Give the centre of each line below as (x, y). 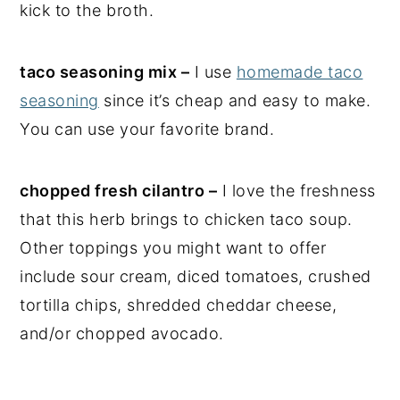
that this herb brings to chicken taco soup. (186, 219)
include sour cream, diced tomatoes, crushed (196, 276)
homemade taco (300, 71)
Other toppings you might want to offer (173, 247)
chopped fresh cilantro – (119, 190)
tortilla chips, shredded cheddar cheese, (179, 304)
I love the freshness (296, 190)
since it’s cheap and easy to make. (235, 100)
